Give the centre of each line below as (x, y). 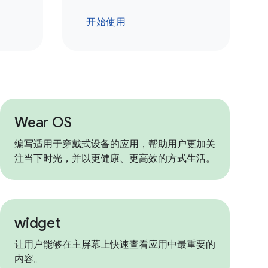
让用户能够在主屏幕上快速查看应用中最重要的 (115, 245)
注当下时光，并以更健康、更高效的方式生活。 (115, 159)
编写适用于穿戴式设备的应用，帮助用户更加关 (115, 144)
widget (38, 223)
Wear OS (43, 123)
